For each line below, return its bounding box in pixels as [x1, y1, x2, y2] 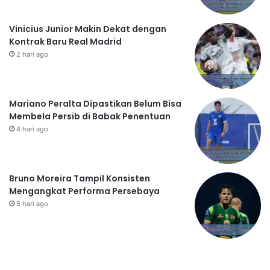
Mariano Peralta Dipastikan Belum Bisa [9, 98, 181, 110]
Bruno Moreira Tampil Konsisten [9, 172, 150, 185]
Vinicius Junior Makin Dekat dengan [9, 23, 166, 36]
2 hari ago [16, 50, 48, 59]
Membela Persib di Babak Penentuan [9, 110, 171, 123]
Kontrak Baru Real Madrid [9, 36, 122, 48]
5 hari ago [16, 199, 48, 209]
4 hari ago [16, 125, 48, 134]
